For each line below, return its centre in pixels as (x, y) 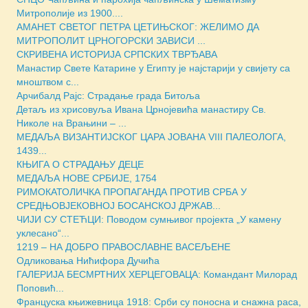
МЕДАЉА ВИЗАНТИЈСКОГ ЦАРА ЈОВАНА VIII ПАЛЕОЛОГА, (151, 137)
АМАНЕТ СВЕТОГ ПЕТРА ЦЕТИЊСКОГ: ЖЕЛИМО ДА (138, 27)
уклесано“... (43, 233)
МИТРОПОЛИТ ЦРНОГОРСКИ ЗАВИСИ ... (111, 41)
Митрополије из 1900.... (70, 13)
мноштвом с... (48, 82)
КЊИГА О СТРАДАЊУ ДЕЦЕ (80, 165)
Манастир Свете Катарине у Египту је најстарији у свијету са (153, 68)
